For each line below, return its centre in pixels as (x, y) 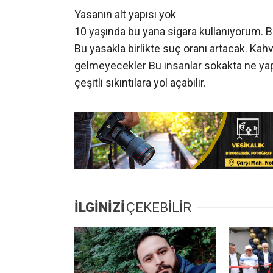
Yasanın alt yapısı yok (125, 15)
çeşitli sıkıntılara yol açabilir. (140, 83)
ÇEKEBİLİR (159, 208)
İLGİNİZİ (100, 208)
